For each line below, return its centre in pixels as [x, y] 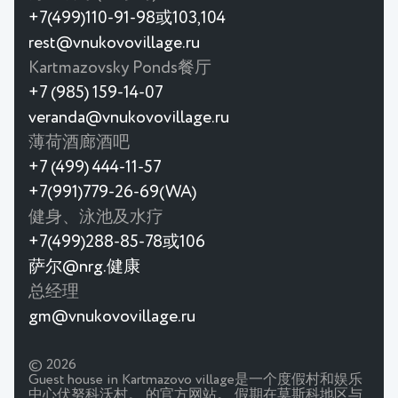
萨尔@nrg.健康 [84, 267]
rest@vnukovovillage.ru [114, 44]
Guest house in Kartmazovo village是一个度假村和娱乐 [195, 381]
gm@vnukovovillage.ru [112, 317]
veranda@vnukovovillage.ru [129, 118]
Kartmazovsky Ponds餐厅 [120, 68]
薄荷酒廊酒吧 [79, 143]
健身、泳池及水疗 [96, 218]
